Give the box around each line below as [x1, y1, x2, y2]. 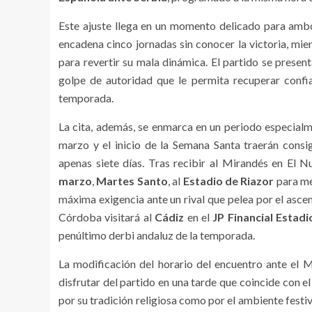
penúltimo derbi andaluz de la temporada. [58, 228, 255, 242]
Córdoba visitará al [58, 210, 155, 224]
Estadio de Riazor [182, 174, 274, 187]
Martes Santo [96, 174, 168, 187]
